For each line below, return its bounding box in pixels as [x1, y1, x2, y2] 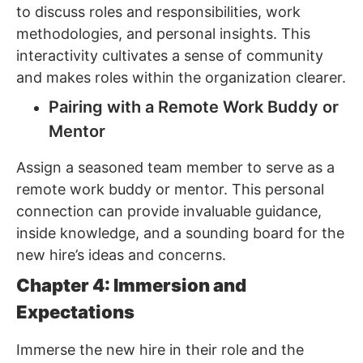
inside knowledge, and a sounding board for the [16, 224, 344, 242]
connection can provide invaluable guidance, [16, 203, 322, 220]
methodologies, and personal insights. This [16, 25, 310, 43]
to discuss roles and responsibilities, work [16, 3, 301, 21]
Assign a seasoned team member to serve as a [16, 159, 335, 177]
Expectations [16, 301, 135, 323]
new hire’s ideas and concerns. [16, 246, 226, 264]
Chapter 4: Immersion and [16, 275, 246, 297]
